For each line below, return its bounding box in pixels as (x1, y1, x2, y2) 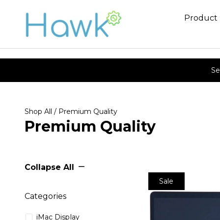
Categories (25, 192, 66, 201)
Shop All (25, 107, 52, 116)
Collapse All (25, 163, 74, 172)
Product (184, 13, 218, 23)
